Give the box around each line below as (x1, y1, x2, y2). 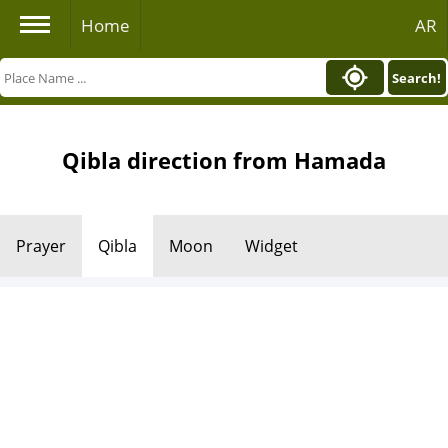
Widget (245, 235, 298, 257)
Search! (392, 68, 442, 87)
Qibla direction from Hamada (62, 145, 386, 175)
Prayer (16, 235, 66, 257)
